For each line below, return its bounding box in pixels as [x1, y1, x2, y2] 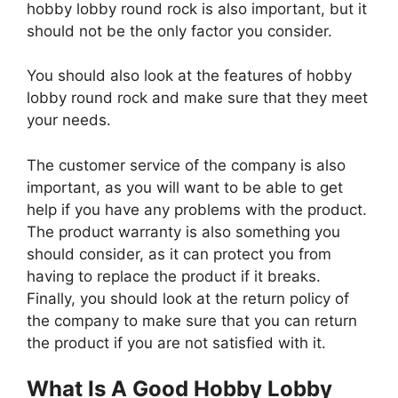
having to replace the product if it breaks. [27, 267, 321, 285]
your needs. [27, 111, 115, 130]
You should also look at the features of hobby [27, 67, 352, 85]
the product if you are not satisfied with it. [27, 333, 326, 352]
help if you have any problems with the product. [27, 200, 367, 219]
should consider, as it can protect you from [27, 244, 331, 263]
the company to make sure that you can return [27, 311, 357, 330]
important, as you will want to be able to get [27, 178, 343, 196]
